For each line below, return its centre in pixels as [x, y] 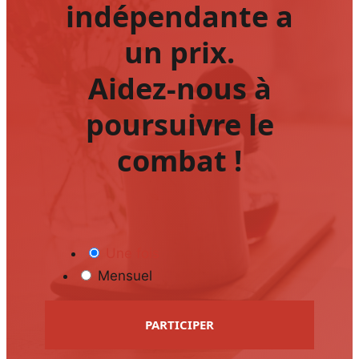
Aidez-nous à [179, 89]
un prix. [179, 53]
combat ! [179, 161]
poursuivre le [179, 125]
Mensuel [123, 275]
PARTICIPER [179, 325]
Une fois [131, 253]
